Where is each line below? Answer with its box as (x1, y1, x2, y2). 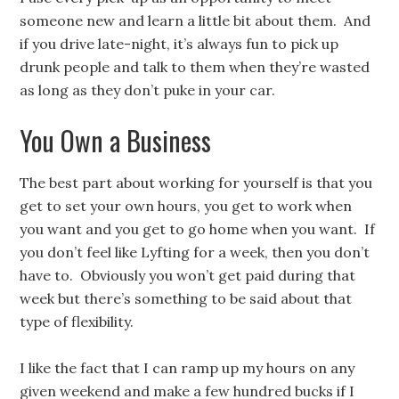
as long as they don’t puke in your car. (20, 81, 276, 99)
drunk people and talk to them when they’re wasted (20, 58, 370, 76)
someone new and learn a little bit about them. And (20, 12, 371, 29)
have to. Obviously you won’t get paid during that (20, 266, 356, 284)
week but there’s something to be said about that (20, 289, 353, 307)
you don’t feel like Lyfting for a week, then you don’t (20, 243, 370, 261)
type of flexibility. (20, 313, 134, 330)
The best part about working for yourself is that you (20, 174, 373, 191)
